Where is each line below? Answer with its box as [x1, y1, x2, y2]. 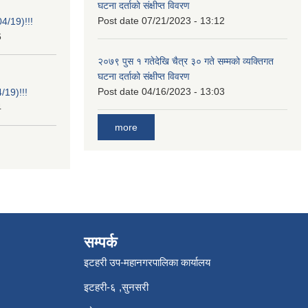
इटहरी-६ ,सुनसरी [84, 281, 148, 294]
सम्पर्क [84, 234, 117, 252]
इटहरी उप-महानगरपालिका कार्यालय [84, 256, 210, 269]
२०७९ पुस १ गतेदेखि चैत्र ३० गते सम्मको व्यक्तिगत [98, 55, 274, 67]
